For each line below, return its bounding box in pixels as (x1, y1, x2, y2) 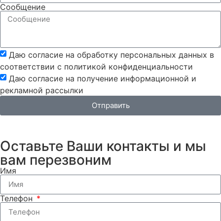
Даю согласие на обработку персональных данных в (9, 49, 214, 60)
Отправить (91, 101, 130, 110)
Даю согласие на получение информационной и (9, 73, 196, 83)
